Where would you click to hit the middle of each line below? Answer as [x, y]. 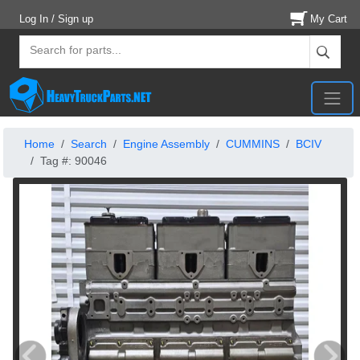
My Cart [329, 19]
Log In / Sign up [56, 19]
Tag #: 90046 [74, 161]
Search [89, 144]
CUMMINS [253, 144]
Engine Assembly [166, 144]
